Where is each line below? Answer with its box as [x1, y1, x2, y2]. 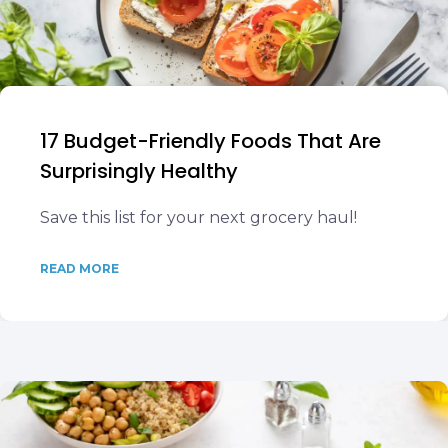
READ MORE [40, 261, 119, 276]
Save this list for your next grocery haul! [40, 208, 357, 227]
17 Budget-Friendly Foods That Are [40, 127, 381, 155]
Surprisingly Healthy [40, 157, 238, 185]
